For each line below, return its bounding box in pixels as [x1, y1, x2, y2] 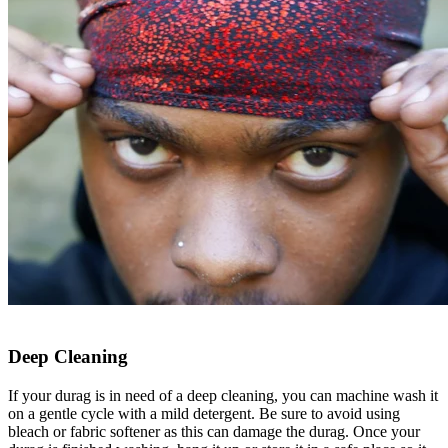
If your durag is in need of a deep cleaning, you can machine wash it [8, 386, 438, 404]
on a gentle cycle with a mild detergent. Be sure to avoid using [8, 404, 400, 422]
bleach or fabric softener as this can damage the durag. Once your [8, 422, 420, 440]
